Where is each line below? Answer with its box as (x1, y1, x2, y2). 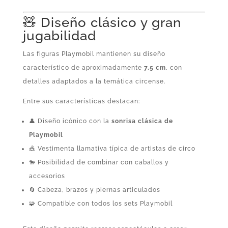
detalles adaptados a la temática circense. (22, 78, 165, 85)
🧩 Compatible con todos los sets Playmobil (28, 200, 173, 208)
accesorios (28, 173, 65, 180)
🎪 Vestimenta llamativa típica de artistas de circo (28, 145, 195, 153)
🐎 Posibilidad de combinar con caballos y (28, 159, 169, 166)
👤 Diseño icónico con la (28, 118, 111, 125)
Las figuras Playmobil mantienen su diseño (22, 50, 165, 58)
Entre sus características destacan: (22, 98, 140, 105)
